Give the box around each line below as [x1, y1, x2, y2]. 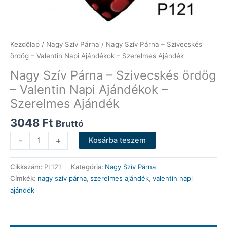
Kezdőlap [10, 40, 40, 48]
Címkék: [10, 174, 37, 182]
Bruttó [56, 118, 84, 129]
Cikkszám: [10, 162, 44, 171]
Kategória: [71, 162, 105, 171]
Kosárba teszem [88, 135, 146, 145]
